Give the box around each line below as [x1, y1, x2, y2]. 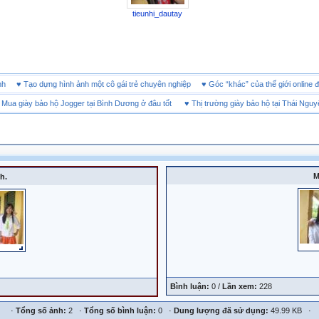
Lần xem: [222, 282, 259, 291]
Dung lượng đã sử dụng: [174, 306, 271, 315]
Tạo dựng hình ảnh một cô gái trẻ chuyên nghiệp [36, 80, 204, 88]
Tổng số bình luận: [84, 306, 158, 315]
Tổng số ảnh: [16, 306, 68, 315]
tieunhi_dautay [132, 9, 182, 18]
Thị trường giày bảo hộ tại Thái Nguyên [178, 99, 313, 108]
